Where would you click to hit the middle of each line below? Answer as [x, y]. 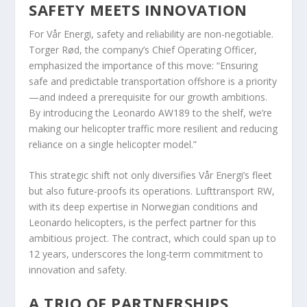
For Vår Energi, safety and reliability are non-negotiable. [151, 34]
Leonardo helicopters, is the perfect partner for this [143, 223]
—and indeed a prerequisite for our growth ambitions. [148, 97]
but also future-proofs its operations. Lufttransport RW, [152, 191]
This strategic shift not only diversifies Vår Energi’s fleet [151, 175]
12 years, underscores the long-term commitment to [146, 254]
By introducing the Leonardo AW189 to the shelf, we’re [151, 112]
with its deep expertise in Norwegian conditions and [144, 207]
